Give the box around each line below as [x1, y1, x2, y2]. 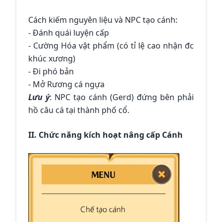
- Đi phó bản [28, 66, 74, 77]
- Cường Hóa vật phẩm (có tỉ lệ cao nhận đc [28, 40, 194, 52]
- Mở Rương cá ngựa [28, 79, 105, 90]
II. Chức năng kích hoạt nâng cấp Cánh [28, 129, 183, 141]
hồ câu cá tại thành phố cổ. [28, 105, 129, 116]
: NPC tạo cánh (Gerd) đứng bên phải [50, 92, 194, 103]
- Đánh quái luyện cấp [28, 27, 109, 39]
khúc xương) [28, 53, 75, 64]
